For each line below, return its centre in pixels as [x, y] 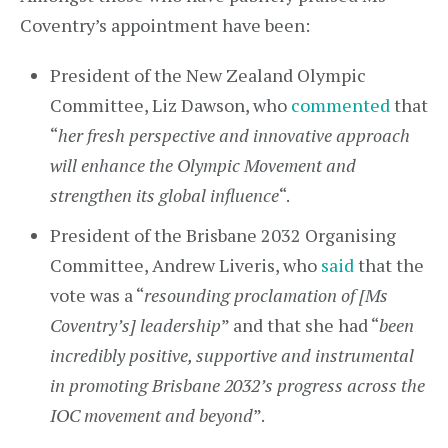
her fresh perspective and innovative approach [234, 135]
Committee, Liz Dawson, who [170, 105]
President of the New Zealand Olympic [208, 75]
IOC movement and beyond [151, 415]
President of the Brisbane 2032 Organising [223, 235]
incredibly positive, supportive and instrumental [232, 355]
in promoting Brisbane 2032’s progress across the [237, 385]
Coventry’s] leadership [135, 325]
